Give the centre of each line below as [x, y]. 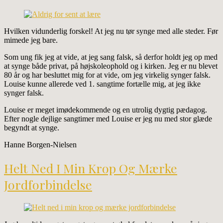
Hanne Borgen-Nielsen [40, 145]
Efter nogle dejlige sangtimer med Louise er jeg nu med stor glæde [108, 119]
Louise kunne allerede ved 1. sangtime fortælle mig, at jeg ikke [102, 84]
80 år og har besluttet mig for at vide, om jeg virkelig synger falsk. [107, 75]
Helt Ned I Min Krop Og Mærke [91, 168]
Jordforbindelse [48, 184]
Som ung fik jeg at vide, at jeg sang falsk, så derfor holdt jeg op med [111, 57]
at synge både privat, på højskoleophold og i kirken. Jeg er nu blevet [111, 66]
